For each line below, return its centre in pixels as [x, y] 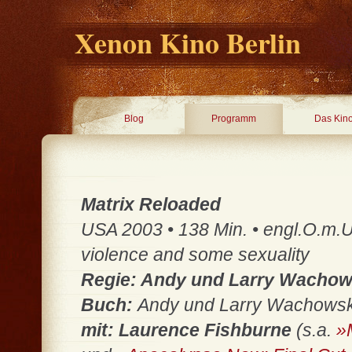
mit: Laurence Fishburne [186, 330]
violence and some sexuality [195, 255]
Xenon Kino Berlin [188, 42]
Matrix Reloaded [151, 204]
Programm [234, 119]
